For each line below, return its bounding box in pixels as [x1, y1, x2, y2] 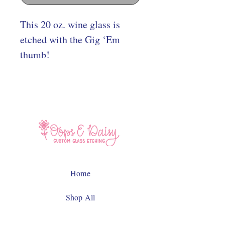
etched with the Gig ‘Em [20, 33, 120, 46]
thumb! [20, 48, 50, 61]
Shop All [65, 192, 95, 202]
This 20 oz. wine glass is [20, 18, 120, 31]
